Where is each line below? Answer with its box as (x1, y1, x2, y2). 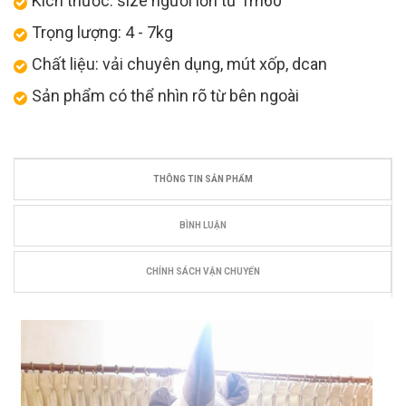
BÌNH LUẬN (179, 219, 227, 230)
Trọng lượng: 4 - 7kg (32, 22, 173, 42)
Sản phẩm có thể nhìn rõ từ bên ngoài (32, 85, 299, 105)
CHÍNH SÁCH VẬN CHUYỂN (145, 266, 260, 276)
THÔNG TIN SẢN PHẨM (152, 173, 253, 184)
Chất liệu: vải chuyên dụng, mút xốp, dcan (32, 53, 327, 73)
